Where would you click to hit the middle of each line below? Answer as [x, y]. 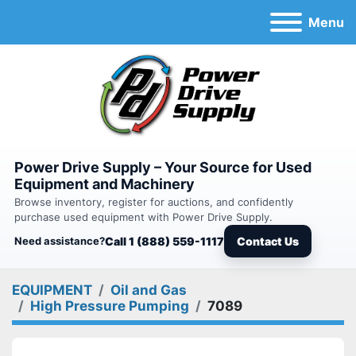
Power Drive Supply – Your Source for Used [163, 167]
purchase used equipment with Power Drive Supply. [143, 217]
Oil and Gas [149, 290]
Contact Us [268, 241]
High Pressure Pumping [110, 306]
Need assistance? [60, 241]
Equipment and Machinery [104, 184]
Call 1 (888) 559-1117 [164, 241]
